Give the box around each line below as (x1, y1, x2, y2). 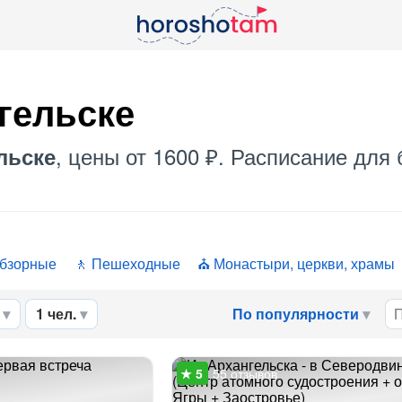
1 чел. (36, 303, 76, 324)
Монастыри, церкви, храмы (214, 253, 395, 274)
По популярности (232, 303, 359, 324)
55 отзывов (212, 364, 277, 382)
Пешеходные (92, 253, 180, 274)
